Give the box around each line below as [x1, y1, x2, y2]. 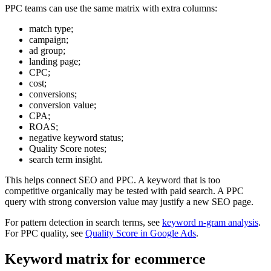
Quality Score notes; [29, 143, 106, 154]
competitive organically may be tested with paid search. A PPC [5, 186, 244, 197]
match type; [29, 24, 73, 34]
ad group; [29, 45, 65, 56]
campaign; [29, 34, 68, 45]
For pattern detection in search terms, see [5, 217, 162, 228]
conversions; [29, 89, 77, 100]
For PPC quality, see [5, 228, 85, 239]
